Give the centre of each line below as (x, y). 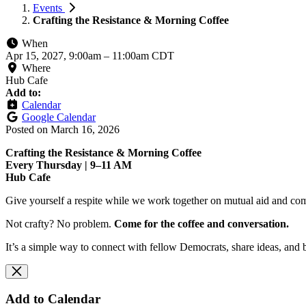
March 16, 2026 (85, 129)
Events (49, 8)
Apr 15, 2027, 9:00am (55, 55)
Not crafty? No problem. (60, 223)
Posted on (28, 129)
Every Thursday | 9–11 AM (69, 165)
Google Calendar (59, 117)
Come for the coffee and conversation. (201, 223)
